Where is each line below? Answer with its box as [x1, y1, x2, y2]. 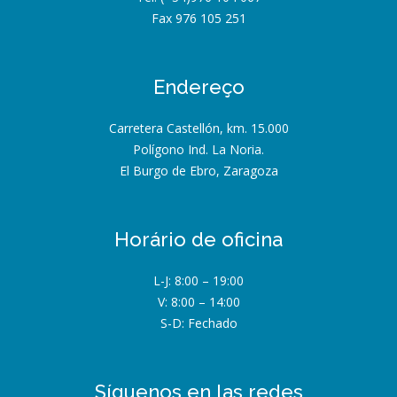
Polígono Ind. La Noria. [133, 141, 264, 159]
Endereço [152, 75, 245, 99]
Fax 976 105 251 [151, 10, 246, 27]
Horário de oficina [114, 228, 283, 252]
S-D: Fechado [160, 315, 237, 332]
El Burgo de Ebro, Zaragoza [119, 162, 278, 180]
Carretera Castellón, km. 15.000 [108, 120, 289, 137]
